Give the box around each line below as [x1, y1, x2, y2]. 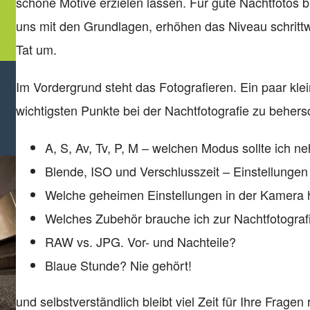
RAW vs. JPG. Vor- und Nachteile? [44, 232, 236, 250]
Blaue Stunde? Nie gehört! [44, 256, 192, 274]
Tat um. [15, 40, 57, 58]
